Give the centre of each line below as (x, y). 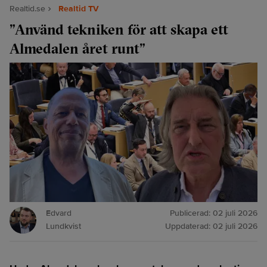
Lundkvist (63, 226)
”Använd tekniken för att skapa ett (119, 29)
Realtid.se (27, 9)
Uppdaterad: (189, 226)
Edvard (59, 213)
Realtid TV (79, 9)
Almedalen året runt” (77, 48)
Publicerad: (191, 213)
